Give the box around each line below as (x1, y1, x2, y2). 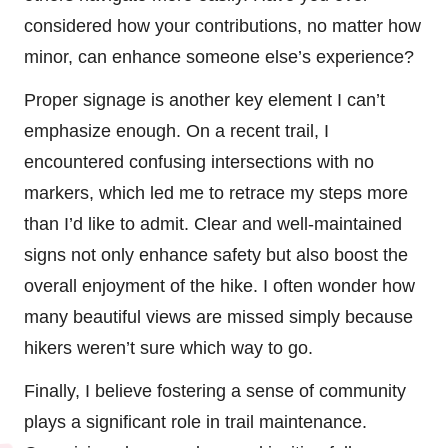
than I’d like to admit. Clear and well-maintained (24, 213, 402, 234)
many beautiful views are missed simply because (24, 306, 413, 327)
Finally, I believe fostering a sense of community (24, 380, 406, 401)
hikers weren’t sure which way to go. (24, 337, 313, 358)
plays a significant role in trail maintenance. (24, 411, 367, 432)
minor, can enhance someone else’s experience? (24, 46, 414, 67)
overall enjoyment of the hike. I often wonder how (24, 275, 415, 296)
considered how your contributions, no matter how (24, 15, 421, 36)
